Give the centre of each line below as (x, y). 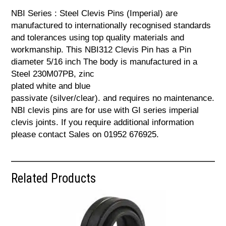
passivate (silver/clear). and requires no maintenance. (113, 98)
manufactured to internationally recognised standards (111, 25)
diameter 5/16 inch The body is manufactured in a (104, 62)
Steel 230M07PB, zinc (53, 74)
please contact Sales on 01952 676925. (85, 134)
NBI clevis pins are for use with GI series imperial (105, 110)
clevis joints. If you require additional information (103, 122)
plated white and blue (51, 86)
